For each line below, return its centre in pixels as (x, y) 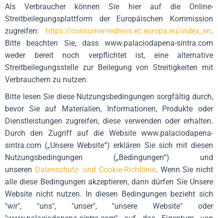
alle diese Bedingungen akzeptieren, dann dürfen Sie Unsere (109, 182)
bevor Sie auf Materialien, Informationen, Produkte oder (109, 109)
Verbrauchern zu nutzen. (46, 80)
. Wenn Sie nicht (185, 170)
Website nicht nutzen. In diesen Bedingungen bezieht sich (109, 194)
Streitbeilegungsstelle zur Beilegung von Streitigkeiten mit (109, 67)
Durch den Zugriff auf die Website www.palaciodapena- (109, 133)
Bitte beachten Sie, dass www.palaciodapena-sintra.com (109, 43)
